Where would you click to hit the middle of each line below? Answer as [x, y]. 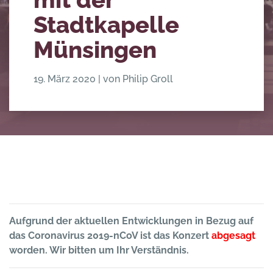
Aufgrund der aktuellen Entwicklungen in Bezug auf [131, 221]
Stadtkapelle [106, 25]
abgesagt [233, 236]
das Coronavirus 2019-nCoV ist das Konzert [110, 236]
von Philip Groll [138, 79]
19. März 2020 [65, 79]
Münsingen [95, 50]
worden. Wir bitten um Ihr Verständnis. [99, 250]
